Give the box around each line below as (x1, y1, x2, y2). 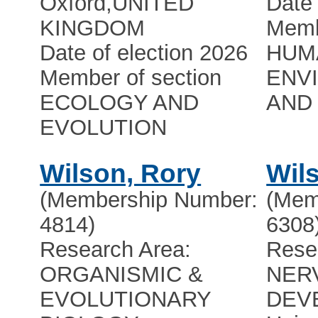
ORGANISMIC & (40, 262, 204, 287)
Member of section (40, 65, 222, 91)
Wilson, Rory (40, 159, 202, 189)
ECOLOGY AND (40, 90, 199, 116)
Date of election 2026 (40, 40, 248, 66)
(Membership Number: (40, 187, 258, 213)
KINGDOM (40, 16, 146, 41)
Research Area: (40, 237, 192, 263)
